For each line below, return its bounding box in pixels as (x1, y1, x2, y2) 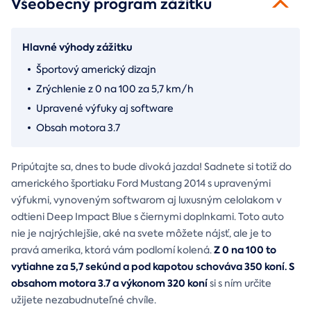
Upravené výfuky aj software (36, 101, 174, 115)
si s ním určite (208, 276, 271, 289)
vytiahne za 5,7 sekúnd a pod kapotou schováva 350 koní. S (11, 259, 294, 274)
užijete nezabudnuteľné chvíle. (11, 293, 158, 306)
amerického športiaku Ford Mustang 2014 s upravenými (11, 176, 271, 190)
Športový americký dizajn (36, 62, 156, 76)
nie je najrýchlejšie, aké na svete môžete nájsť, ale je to (11, 226, 271, 239)
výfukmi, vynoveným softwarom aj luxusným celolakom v (11, 193, 282, 206)
